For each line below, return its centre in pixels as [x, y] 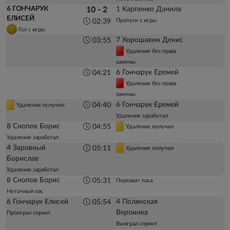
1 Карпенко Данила [148, 9]
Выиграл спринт [137, 223]
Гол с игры [31, 29]
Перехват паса [134, 180]
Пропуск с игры [136, 20]
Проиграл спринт [29, 213]
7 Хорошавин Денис [149, 40]
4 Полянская [137, 202]
